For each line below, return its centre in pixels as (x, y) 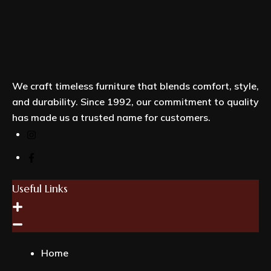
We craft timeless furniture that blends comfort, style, (135, 86)
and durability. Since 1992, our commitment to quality (135, 101)
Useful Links (40, 188)
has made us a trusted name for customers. (111, 117)
